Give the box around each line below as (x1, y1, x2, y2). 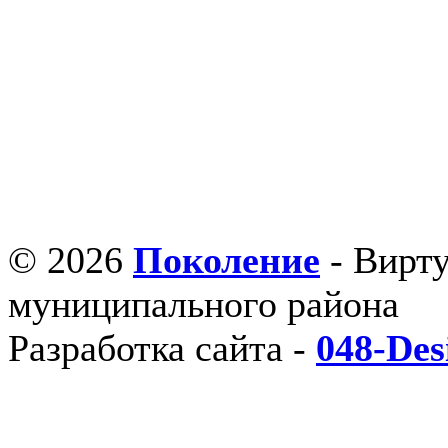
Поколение (133, 239, 320, 281)
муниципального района (8, 283, 399, 325)
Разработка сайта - (8, 327, 316, 369)
